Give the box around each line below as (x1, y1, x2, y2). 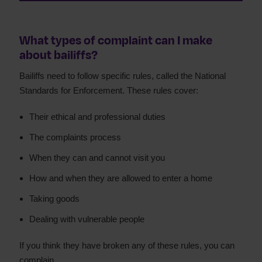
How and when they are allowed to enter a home (29, 173, 212, 183)
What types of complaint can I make (19, 32, 212, 49)
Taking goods (29, 194, 80, 204)
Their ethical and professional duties (29, 112, 166, 122)
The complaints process (29, 132, 121, 142)
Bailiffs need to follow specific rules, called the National (19, 71, 226, 81)
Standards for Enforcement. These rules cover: (19, 85, 198, 95)
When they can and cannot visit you (29, 153, 165, 163)
